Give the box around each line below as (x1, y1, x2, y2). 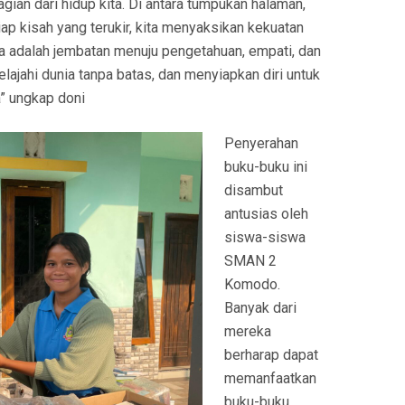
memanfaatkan (224, 370, 316, 388)
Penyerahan (224, 135, 298, 153)
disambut (224, 182, 283, 200)
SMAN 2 (224, 252, 277, 270)
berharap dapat (224, 346, 318, 364)
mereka (224, 323, 271, 341)
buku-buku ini (224, 158, 307, 176)
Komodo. (224, 276, 280, 294)
